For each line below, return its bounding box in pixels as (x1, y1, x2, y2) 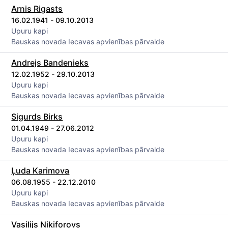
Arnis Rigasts (11, 4, 63, 14)
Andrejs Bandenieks (11, 58, 89, 68)
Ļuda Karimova (11, 165, 70, 176)
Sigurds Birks (11, 111, 63, 122)
